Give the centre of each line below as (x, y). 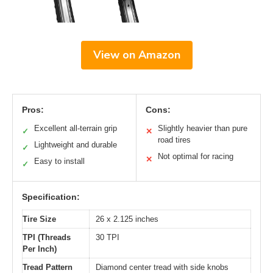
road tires (174, 140)
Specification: (51, 197)
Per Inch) (40, 249)
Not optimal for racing (196, 156)
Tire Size (39, 219)
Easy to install (59, 161)
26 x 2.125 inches (127, 219)
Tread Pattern (48, 267)
